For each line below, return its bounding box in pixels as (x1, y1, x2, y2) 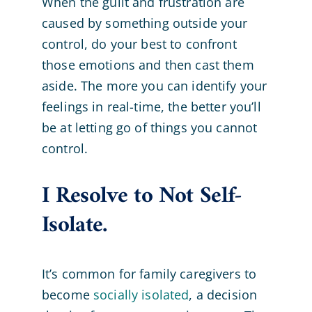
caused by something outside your (41, 15, 248, 32)
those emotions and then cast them (41, 56, 254, 74)
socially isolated (93, 286, 189, 303)
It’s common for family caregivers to (41, 265, 257, 282)
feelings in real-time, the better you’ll (41, 98, 261, 116)
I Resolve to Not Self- (41, 176, 242, 217)
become (41, 286, 93, 303)
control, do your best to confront (41, 36, 237, 53)
